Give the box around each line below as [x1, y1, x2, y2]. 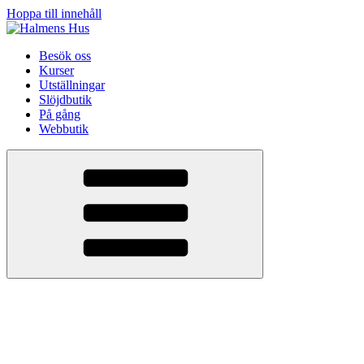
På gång [39, 107, 80, 121]
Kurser [39, 63, 74, 77]
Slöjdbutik [39, 93, 92, 106]
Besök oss [39, 49, 91, 63]
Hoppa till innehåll [6, 6, 102, 20]
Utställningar [39, 78, 105, 92]
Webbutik [39, 122, 89, 136]
